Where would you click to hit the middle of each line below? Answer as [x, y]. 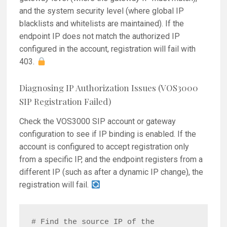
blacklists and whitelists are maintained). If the [102, 24]
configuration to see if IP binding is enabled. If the [108, 134]
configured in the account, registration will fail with [108, 49]
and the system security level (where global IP [102, 11]
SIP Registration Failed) [65, 101]
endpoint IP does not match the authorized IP [100, 36]
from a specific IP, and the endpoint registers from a [111, 160]
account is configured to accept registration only [104, 147]
